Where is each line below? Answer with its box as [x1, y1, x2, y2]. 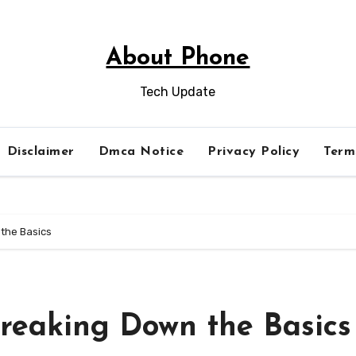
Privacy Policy [207, 145, 300, 158]
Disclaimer [6, 145, 75, 158]
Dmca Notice [98, 145, 184, 158]
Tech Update [140, 84, 216, 99]
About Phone [106, 46, 250, 71]
